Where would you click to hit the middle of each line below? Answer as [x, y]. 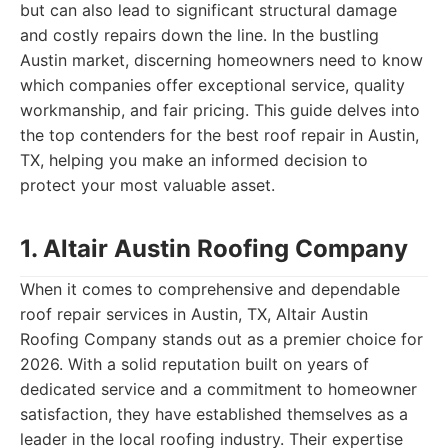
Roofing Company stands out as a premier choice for [221, 339]
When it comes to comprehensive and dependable [210, 289]
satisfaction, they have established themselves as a [214, 414]
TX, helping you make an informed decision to [194, 160]
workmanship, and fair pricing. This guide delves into [220, 110]
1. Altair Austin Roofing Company [214, 248]
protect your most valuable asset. [147, 185]
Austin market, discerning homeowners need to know [221, 60]
